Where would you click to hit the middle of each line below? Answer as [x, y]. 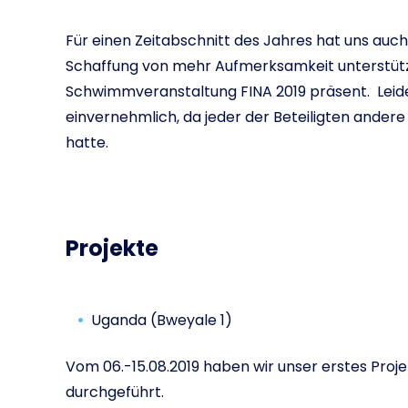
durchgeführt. [115, 392]
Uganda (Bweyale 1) [162, 320]
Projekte [112, 248]
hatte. [87, 143]
